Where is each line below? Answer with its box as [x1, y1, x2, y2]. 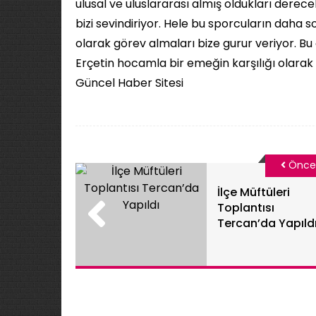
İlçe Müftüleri [217, 184, 291, 200]
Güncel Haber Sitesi [75, 75, 186, 91]
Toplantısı [217, 200, 275, 216]
